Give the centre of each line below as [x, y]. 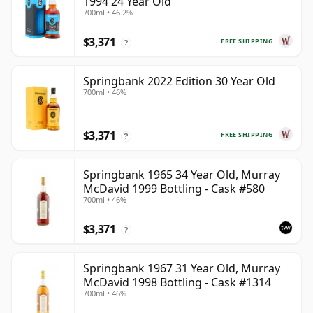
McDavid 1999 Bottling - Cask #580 [174, 189]
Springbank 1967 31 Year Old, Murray [182, 269]
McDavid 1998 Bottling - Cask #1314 [177, 283]
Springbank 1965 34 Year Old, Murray [182, 175]
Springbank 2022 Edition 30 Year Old [179, 81]
